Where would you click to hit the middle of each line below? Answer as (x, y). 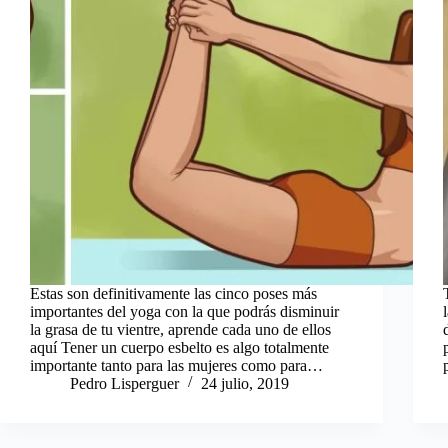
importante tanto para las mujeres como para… (176, 365)
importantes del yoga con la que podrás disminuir (184, 311)
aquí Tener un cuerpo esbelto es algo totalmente (179, 347)
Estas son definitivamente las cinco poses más (173, 293)
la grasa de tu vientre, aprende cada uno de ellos (180, 329)
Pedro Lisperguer (124, 383)
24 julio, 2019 (245, 383)
